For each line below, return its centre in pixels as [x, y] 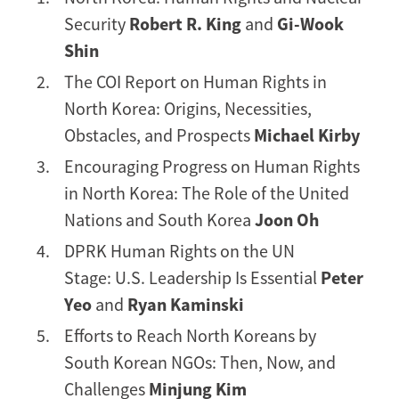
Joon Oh [287, 219]
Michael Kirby [307, 134]
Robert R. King [187, 23]
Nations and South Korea [159, 219]
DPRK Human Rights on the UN [179, 250]
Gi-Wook [309, 23]
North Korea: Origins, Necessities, [188, 108]
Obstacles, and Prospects [159, 134]
